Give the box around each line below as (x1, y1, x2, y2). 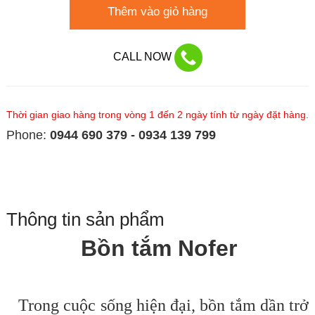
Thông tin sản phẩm (6, 209, 165, 231)
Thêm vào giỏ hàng (108, 5, 207, 19)
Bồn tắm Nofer (81, 236, 237, 262)
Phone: (6, 128, 50, 143)
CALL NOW (112, 51, 174, 63)
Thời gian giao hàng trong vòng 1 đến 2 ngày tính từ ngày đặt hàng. (6, 109, 309, 121)
